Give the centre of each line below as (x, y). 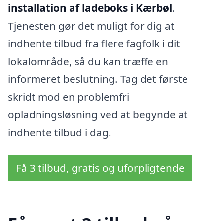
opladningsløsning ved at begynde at (98, 115)
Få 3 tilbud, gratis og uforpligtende (100, 167)
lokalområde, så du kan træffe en (88, 61)
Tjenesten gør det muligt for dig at (91, 26)
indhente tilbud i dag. (60, 132)
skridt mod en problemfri (69, 97)
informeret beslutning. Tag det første (98, 79)
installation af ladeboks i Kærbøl (90, 8)
